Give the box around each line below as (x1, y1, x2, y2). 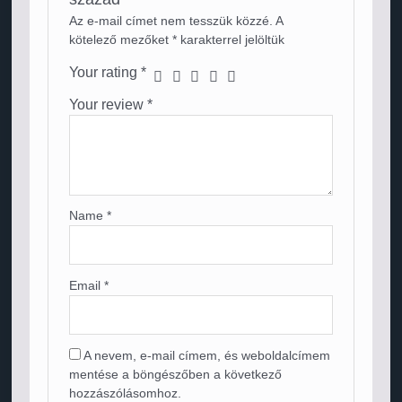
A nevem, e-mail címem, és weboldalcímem (83, 349, 331, 363)
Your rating (69, 64, 142, 81)
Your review (69, 96, 148, 113)
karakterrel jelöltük (177, 33, 285, 48)
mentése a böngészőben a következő (69, 368, 283, 382)
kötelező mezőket (69, 33, 173, 48)
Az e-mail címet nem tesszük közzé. (69, 14, 274, 29)
